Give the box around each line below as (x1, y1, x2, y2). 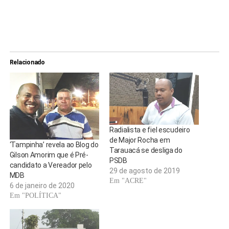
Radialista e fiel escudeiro (109, 126, 190, 134)
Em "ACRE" (109, 177, 147, 185)
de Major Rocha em (109, 136, 170, 145)
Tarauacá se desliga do (109, 146, 182, 155)
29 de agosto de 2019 (109, 167, 180, 175)
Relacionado (9, 58, 45, 66)
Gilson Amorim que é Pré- (9, 151, 88, 159)
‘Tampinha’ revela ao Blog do (9, 141, 99, 149)
